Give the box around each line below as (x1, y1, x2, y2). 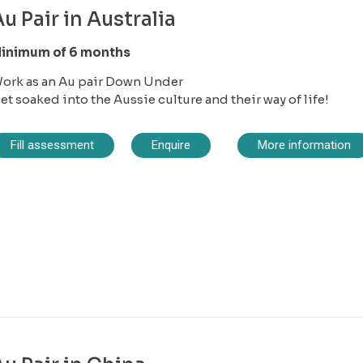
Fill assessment (10, 137, 94, 152)
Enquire (152, 137, 190, 152)
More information (257, 137, 351, 152)
